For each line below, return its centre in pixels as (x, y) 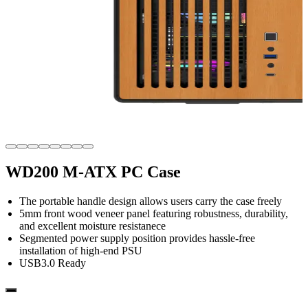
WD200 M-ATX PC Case (93, 172)
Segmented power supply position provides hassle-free (137, 238)
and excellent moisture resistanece (92, 225)
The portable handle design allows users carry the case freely (151, 201)
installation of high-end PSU (81, 250)
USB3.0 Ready (53, 263)
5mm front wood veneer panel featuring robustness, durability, (154, 213)
